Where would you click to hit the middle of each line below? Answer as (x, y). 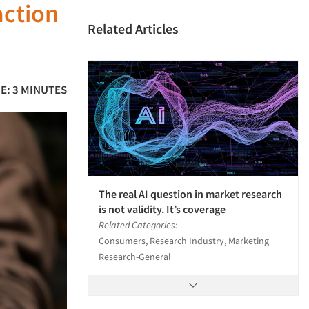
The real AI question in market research (190, 194)
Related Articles (133, 29)
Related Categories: (138, 225)
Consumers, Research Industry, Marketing (184, 241)
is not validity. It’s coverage (162, 209)
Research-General (135, 257)
